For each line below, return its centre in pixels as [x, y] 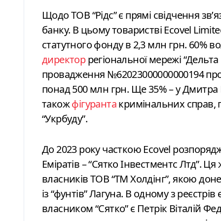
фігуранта [94, 104]
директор [64, 59]
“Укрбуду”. [65, 118]
